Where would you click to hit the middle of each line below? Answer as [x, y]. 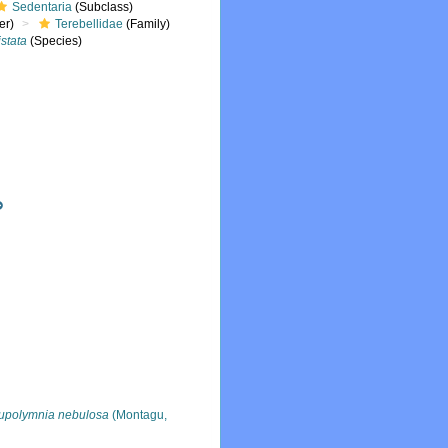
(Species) [55, 41]
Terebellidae [89, 24]
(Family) [147, 24]
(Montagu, [138, 415]
